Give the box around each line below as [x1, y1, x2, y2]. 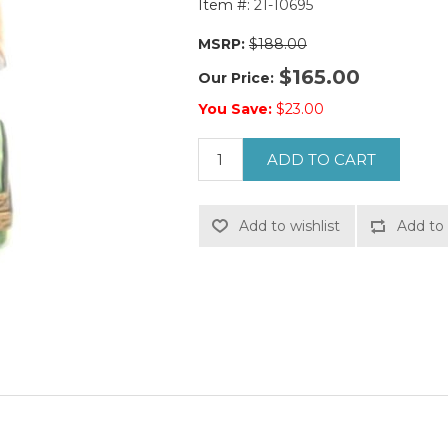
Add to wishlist [238, 217, 340, 236]
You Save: [197, 100, 272, 119]
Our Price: [197, 68, 274, 87]
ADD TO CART [266, 150, 376, 170]
